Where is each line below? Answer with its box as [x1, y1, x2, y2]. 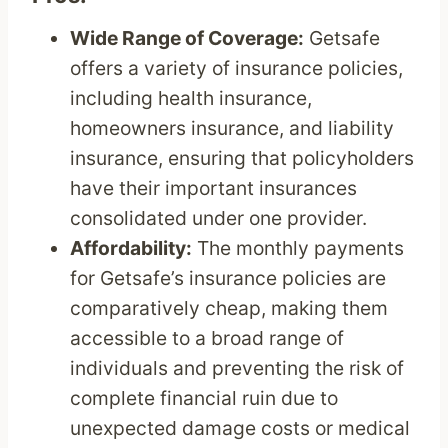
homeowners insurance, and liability [70, 116, 395, 141]
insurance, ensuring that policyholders [70, 146, 415, 171]
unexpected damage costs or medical [70, 416, 411, 441]
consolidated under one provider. [70, 206, 368, 231]
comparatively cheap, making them [70, 296, 389, 321]
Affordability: [70, 236, 193, 261]
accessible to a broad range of [70, 326, 345, 351]
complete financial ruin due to [70, 386, 339, 411]
